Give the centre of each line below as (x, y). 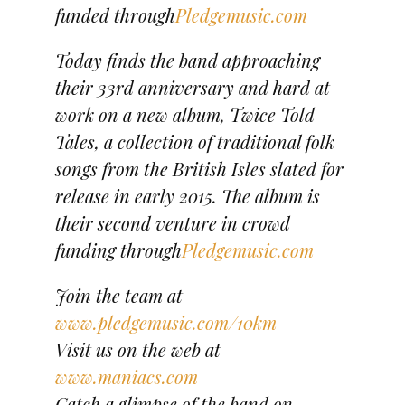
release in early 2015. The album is (187, 195)
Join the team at (118, 295)
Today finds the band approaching (187, 60)
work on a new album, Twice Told (184, 114)
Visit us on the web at (137, 349)
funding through (118, 250)
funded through (115, 14)
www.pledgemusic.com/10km (165, 322)
